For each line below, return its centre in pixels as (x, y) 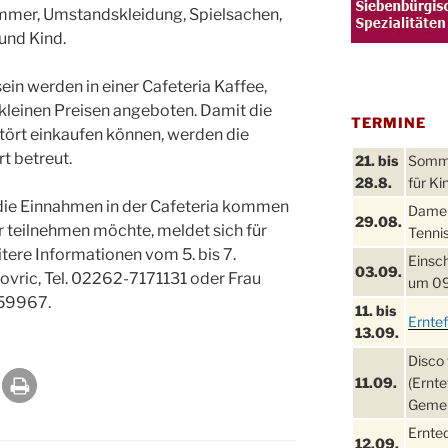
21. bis (376, 161)
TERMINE (388, 123)
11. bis (375, 311)
